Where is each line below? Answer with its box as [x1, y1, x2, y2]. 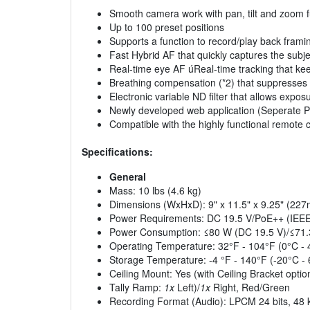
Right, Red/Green [210, 280, 290, 295]
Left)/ [174, 280, 200, 295]
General [109, 170, 146, 184]
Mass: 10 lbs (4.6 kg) [109, 183, 201, 198]
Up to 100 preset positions [109, 20, 224, 35]
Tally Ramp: [109, 280, 164, 295]
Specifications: [82, 145, 153, 159]
